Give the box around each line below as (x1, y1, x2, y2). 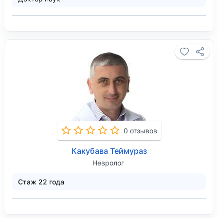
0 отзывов (123, 126, 157, 135)
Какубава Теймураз (71, 146, 147, 156)
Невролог (92, 159, 124, 167)
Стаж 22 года (18, 178, 64, 186)
